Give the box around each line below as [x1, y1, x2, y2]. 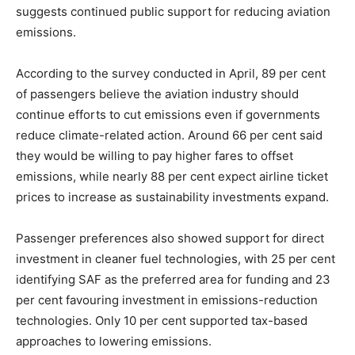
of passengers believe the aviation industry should [16, 86, 299, 102]
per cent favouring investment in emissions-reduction [16, 292, 318, 308]
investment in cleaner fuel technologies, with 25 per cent [16, 251, 335, 267]
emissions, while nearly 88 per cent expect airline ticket [16, 169, 328, 185]
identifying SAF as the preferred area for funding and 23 [16, 272, 330, 288]
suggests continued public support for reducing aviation [16, 4, 330, 20]
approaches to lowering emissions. [16, 334, 212, 349]
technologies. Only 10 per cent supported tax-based [16, 313, 307, 329]
